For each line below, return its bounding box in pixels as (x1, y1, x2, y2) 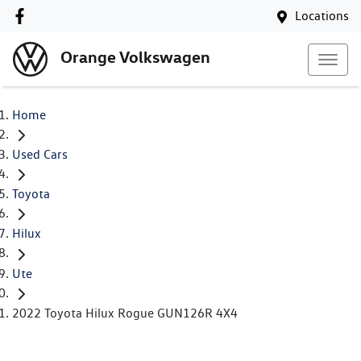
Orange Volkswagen (60, 47, 210, 68)
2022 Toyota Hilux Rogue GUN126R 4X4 (12, 305, 238, 321)
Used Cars (12, 147, 68, 163)
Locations (295, 8, 349, 23)
